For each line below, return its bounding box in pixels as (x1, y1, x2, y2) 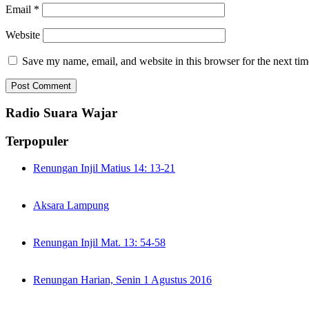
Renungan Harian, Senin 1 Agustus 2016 (33, 273, 212, 286)
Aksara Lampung (33, 199, 109, 211)
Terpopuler (6, 134, 68, 148)
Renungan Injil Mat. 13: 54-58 (33, 236, 166, 248)
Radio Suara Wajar (6, 106, 117, 121)
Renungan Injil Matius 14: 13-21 (33, 161, 175, 174)
